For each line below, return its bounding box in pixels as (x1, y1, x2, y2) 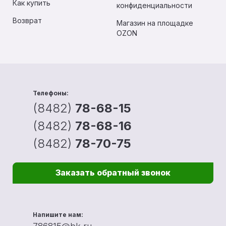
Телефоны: (33, 89, 69, 97)
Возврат (13, 16, 42, 25)
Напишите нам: (33, 211, 83, 219)
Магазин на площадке (117, 19, 193, 28)
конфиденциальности (117, 1, 192, 10)
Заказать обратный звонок (55, 167, 171, 178)
